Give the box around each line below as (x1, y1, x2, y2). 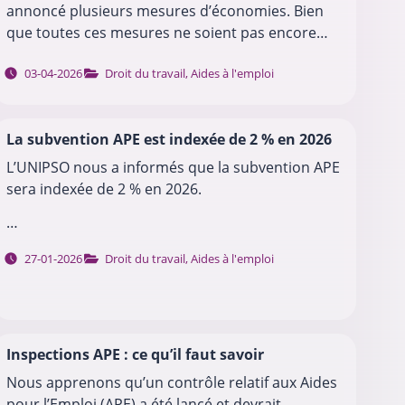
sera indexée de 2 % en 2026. (6, 179, 202, 200)
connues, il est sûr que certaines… (6, 44, 240, 65)
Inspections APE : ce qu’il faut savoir (6, 344, 265, 364)
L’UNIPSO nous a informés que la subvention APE (6, 157, 341, 178)
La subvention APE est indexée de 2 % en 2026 (6, 129, 333, 150)
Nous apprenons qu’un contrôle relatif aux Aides (6, 372, 338, 392)
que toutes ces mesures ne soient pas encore (6, 23, 317, 43)
